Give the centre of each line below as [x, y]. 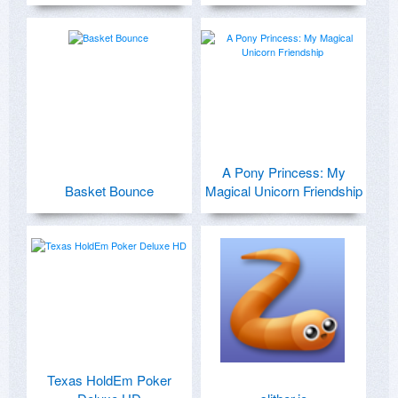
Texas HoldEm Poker [109, 379]
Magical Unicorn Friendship [283, 190]
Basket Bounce [109, 190]
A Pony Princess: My [283, 171]
